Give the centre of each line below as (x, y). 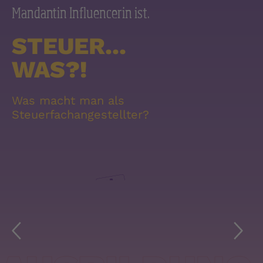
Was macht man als (68, 101)
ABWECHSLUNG (128, 77)
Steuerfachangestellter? (80, 115)
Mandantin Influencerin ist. (81, 13)
